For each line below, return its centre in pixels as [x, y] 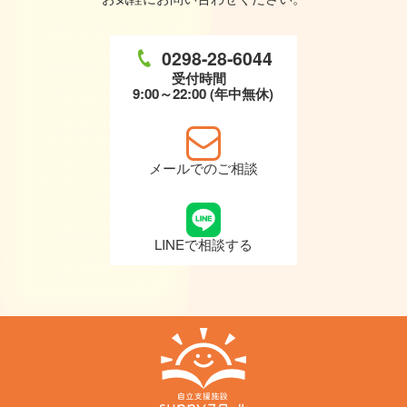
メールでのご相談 [203, 167]
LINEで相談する [203, 244]
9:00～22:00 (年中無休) [203, 93]
